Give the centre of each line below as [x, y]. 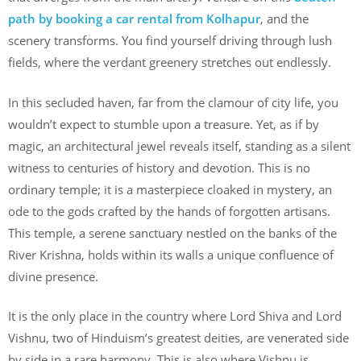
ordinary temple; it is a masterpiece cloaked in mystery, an [170, 189]
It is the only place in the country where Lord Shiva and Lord [175, 316]
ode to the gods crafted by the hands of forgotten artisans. [169, 211]
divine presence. [53, 276]
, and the [284, 19]
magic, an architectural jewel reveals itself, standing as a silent [179, 145]
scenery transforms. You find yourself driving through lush [170, 40]
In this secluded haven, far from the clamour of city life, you [173, 102]
